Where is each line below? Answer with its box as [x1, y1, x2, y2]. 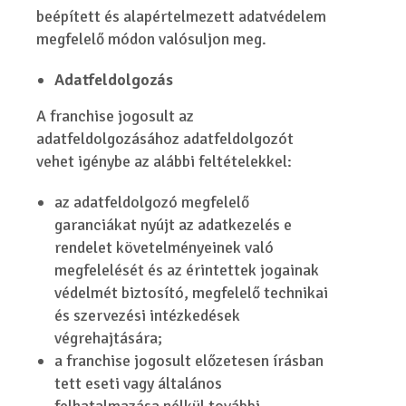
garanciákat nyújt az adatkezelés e [54, 215, 293, 235]
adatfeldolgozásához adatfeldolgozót [36, 129, 295, 149]
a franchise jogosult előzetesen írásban [54, 351, 324, 371]
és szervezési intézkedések [54, 305, 241, 325]
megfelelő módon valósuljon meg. [36, 29, 267, 49]
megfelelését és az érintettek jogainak [54, 260, 320, 280]
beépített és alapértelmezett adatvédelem [36, 6, 327, 26]
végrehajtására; [54, 328, 163, 348]
